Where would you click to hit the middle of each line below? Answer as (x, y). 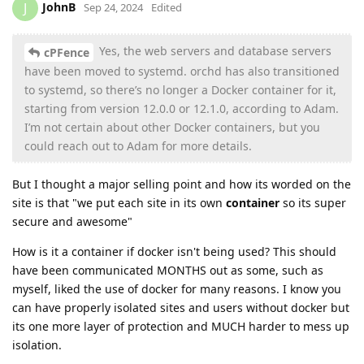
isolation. (37, 344)
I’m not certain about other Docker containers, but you (172, 127)
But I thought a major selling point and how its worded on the (182, 184)
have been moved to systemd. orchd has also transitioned (182, 71)
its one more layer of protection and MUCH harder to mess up (181, 326)
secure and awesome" (72, 221)
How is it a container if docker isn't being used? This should (174, 251)
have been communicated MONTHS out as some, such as (168, 270)
